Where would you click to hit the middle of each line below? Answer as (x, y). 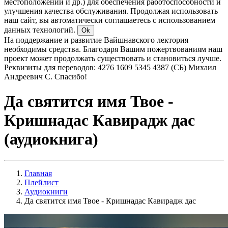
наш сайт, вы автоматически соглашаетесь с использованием (110, 20)
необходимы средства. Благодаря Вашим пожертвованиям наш (113, 49)
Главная (38, 173)
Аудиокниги (46, 191)
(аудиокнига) (51, 139)
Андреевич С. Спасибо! (46, 77)
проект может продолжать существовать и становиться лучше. (113, 58)
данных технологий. (41, 30)
